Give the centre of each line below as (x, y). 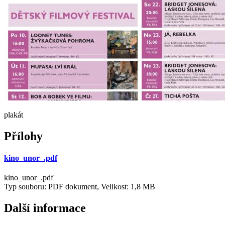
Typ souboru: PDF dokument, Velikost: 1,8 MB (80, 187)
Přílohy (23, 136)
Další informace (45, 208)
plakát (14, 115)
